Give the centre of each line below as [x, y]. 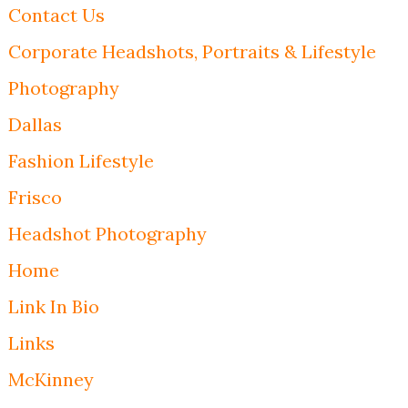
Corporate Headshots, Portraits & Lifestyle [192, 51]
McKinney [51, 379]
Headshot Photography [107, 233]
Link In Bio [53, 306]
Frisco [35, 197]
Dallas [35, 124]
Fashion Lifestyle [81, 160]
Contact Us [56, 15]
